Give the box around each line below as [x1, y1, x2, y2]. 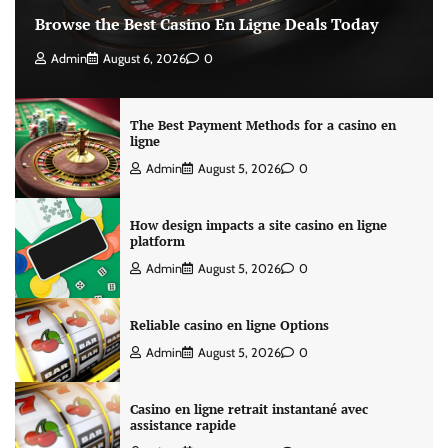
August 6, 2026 [103, 51, 186, 67]
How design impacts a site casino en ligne [129, 217, 387, 235]
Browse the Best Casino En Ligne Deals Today [35, 13, 378, 36]
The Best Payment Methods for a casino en [129, 117, 396, 135]
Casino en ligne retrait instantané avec [129, 401, 368, 419]
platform [129, 233, 185, 251]
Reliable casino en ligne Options [129, 317, 329, 335]
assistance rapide [129, 417, 236, 435]
